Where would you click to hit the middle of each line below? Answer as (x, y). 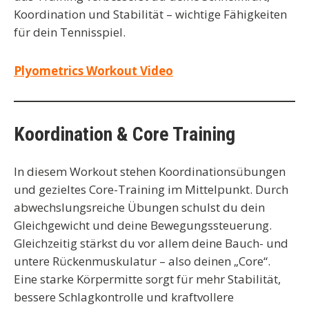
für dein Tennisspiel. (70, 32)
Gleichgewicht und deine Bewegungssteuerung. (143, 225)
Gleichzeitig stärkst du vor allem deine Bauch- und (151, 243)
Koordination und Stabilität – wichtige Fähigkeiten (150, 14)
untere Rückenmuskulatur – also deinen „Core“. (142, 261)
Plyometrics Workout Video (93, 71)
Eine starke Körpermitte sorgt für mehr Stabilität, (147, 279)
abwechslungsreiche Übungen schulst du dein (139, 207)
